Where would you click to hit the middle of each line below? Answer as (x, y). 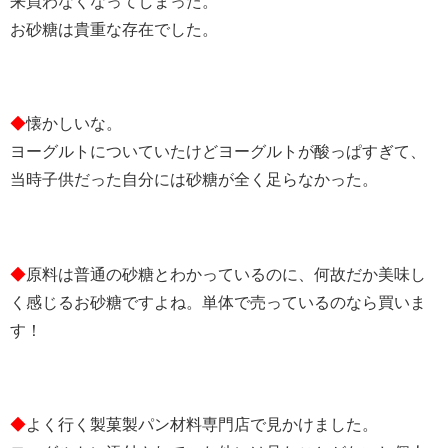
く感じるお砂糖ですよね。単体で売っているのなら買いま (218, 302)
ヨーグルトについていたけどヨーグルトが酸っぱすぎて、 (218, 152)
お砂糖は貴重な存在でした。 (114, 29)
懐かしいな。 (74, 124)
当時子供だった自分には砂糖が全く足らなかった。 (194, 180)
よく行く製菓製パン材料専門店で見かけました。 (202, 425)
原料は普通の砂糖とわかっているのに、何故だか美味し (226, 274)
